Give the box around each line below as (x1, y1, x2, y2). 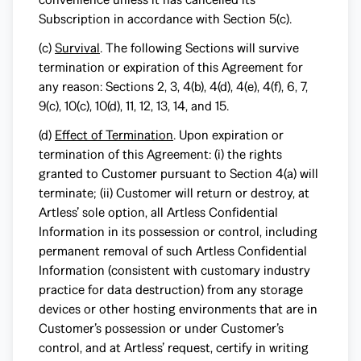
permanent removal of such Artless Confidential (39, 243, 307, 259)
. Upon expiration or (173, 127, 284, 143)
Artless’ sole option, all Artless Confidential (39, 204, 278, 221)
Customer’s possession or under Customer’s (39, 320, 284, 337)
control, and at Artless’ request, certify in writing (39, 339, 309, 356)
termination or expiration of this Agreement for (39, 59, 303, 76)
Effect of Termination (55, 127, 173, 143)
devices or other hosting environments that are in (39, 301, 317, 317)
